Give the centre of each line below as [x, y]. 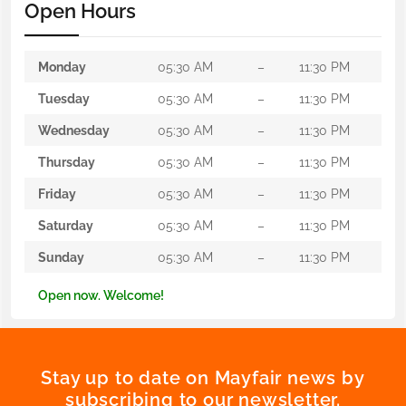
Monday [62, 66]
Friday [57, 193]
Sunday [61, 256]
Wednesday [74, 130]
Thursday [67, 161]
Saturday [66, 225]
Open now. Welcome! [101, 295]
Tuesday [64, 98]
